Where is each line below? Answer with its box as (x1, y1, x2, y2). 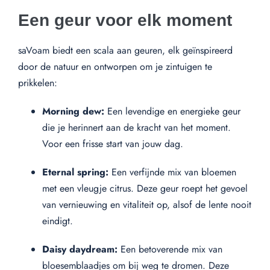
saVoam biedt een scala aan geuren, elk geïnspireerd (18, 43, 233, 57)
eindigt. (42, 213, 73, 228)
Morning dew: (42, 104, 104, 118)
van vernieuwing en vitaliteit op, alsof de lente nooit (42, 197, 251, 212)
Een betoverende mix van (118, 242, 222, 256)
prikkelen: (18, 75, 57, 90)
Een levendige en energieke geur (104, 104, 240, 118)
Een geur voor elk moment (18, 10, 232, 30)
